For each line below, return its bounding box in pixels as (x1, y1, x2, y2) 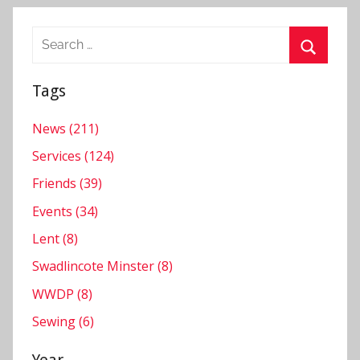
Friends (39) (32, 174, 102, 193)
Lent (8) (32, 230, 78, 247)
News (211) (32, 119, 99, 137)
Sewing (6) (32, 313, 94, 331)
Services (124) (32, 146, 114, 165)
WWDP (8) (32, 284, 92, 303)
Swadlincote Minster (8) (32, 257, 173, 276)
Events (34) (32, 202, 98, 220)
